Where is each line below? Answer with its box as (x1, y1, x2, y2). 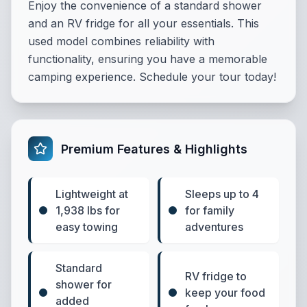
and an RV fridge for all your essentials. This (28, 16, 259, 30)
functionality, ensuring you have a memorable (28, 52, 267, 66)
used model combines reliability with (28, 34, 214, 48)
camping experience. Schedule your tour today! (28, 70, 276, 84)
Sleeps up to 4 (185, 187, 259, 201)
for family (185, 204, 234, 217)
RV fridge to (185, 269, 247, 283)
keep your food (185, 286, 265, 299)
